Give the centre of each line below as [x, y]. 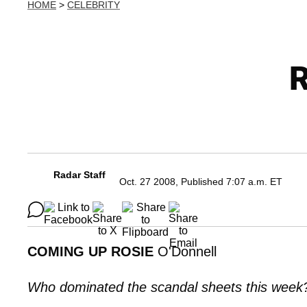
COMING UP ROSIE [90, 251]
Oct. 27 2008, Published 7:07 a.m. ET [201, 182]
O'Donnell [185, 251]
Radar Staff [79, 175]
